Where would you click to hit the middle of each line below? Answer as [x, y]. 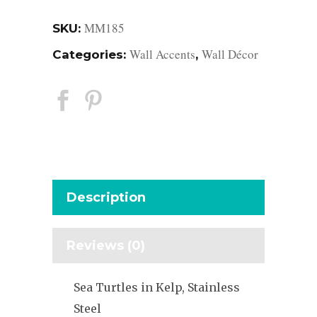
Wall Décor [230, 54]
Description [106, 197]
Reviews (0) [106, 245]
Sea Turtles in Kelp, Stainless [157, 287]
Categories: [91, 54]
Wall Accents [162, 54]
